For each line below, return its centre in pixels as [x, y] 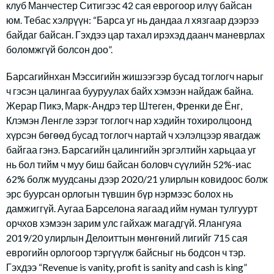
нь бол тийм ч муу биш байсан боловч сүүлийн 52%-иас [129, 164]
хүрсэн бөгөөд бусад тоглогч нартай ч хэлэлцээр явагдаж [133, 135]
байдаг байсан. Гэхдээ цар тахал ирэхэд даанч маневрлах [135, 35]
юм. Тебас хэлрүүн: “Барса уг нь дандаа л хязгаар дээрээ [132, 20]
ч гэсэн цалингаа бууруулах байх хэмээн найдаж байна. [130, 91]
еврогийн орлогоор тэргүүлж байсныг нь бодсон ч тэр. [126, 252]
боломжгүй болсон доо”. [59, 49]
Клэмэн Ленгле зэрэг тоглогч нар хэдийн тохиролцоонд [129, 120]
